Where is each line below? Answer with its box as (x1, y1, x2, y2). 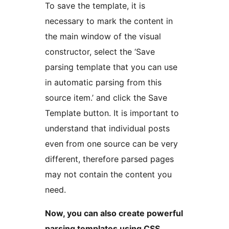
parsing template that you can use (45, 61, 177, 72)
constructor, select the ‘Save (45, 46, 155, 57)
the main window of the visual (45, 31, 161, 41)
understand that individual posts (45, 123, 170, 133)
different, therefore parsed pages (45, 153, 174, 164)
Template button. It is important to (45, 107, 179, 118)
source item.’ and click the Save (45, 92, 167, 103)
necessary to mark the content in (45, 15, 173, 26)
